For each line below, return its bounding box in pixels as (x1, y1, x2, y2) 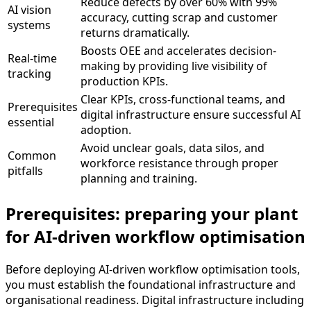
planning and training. (81, 171, 197, 187)
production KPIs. (81, 74, 168, 90)
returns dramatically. (81, 25, 190, 41)
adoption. (81, 122, 131, 138)
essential (8, 115, 54, 131)
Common (8, 148, 56, 164)
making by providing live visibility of (81, 58, 267, 74)
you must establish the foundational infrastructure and (6, 277, 296, 293)
